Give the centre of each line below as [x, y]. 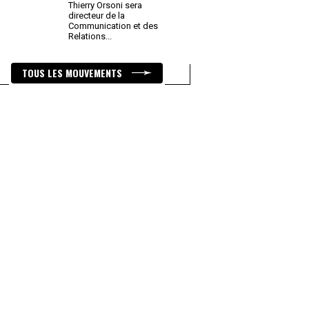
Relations [88, 36]
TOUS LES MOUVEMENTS [73, 73]
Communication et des [113, 26]
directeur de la [97, 16]
